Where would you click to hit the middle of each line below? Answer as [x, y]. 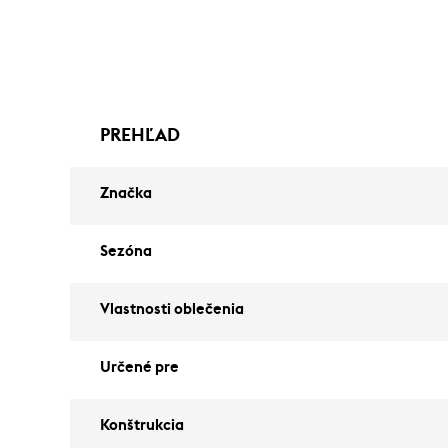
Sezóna [126, 251]
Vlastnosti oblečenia [172, 309]
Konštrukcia [142, 425]
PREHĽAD [140, 135]
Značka [126, 193]
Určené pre [139, 367]
